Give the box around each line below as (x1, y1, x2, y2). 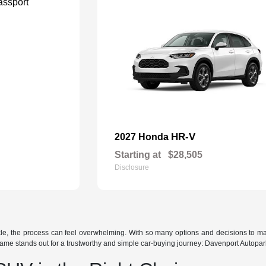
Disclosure (115, 163, 150, 172)
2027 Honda (115, 132, 172, 142)
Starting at (115, 150, 161, 160)
